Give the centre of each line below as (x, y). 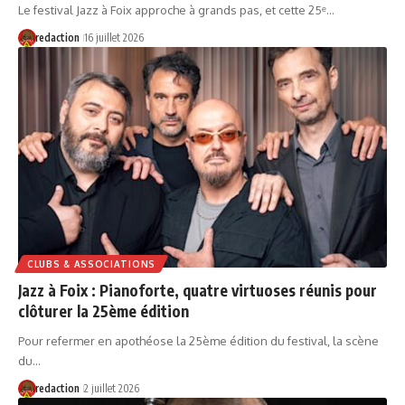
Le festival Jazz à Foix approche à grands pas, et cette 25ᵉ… (176, 9)
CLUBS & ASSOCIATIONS (91, 264)
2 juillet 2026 (111, 389)
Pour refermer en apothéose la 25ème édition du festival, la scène (198, 341)
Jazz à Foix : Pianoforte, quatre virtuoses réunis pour (198, 291)
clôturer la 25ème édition (104, 311)
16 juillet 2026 (113, 37)
